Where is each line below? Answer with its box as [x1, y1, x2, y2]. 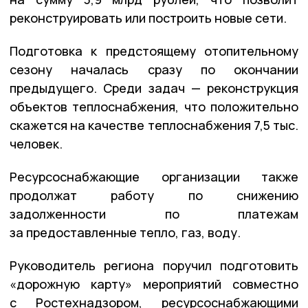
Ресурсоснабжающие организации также [10, 168, 298, 185]
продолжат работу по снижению [10, 186, 298, 203]
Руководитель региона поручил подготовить [10, 256, 298, 274]
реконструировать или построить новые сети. [10, 9, 287, 26]
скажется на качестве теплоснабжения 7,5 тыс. [10, 116, 298, 133]
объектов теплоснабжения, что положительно [10, 98, 298, 115]
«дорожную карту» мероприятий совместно [10, 275, 298, 292]
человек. [10, 135, 63, 152]
